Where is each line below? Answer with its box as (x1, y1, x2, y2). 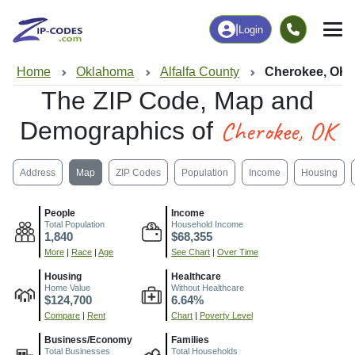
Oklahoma (76, 64, 135, 78)
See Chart (171, 247, 210, 258)
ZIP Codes (116, 166, 161, 178)
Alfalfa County (159, 64, 239, 78)
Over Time (217, 247, 258, 258)
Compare (44, 311, 80, 321)
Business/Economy (44, 334, 132, 346)
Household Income (171, 219, 243, 230)
